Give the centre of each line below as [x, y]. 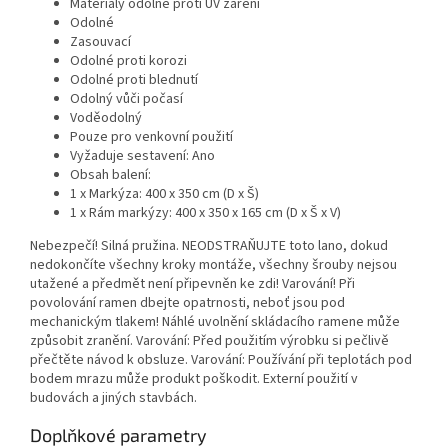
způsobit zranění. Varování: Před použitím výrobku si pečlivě [209, 341]
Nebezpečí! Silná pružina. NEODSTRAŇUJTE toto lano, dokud [209, 246]
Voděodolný [106, 118]
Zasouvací [100, 42]
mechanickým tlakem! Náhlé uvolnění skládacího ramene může [215, 322]
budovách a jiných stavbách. [113, 398]
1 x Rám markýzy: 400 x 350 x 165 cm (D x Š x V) [205, 213]
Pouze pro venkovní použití [151, 137]
